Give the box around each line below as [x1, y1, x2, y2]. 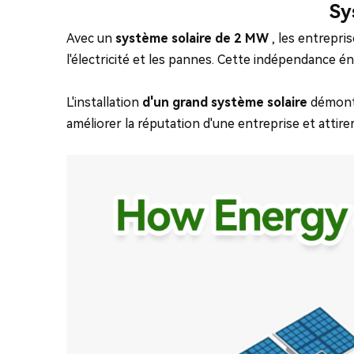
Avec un [66, 31, 115, 47]
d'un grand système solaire [142, 95, 307, 111]
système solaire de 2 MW [115, 31, 269, 47]
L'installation [66, 95, 142, 111]
